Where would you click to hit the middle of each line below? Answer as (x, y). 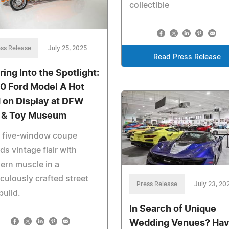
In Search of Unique (173, 209)
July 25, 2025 (67, 48)
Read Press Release (187, 57)
